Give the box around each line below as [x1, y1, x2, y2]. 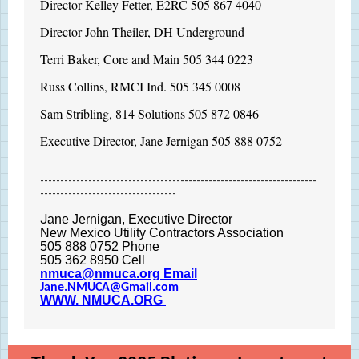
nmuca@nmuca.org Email [40, 267, 197, 280]
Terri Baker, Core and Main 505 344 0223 [40, 50, 253, 67]
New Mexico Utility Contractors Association [40, 226, 287, 240]
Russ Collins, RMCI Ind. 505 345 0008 [40, 78, 240, 95]
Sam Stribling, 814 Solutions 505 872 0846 [40, 105, 259, 122]
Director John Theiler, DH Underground [40, 23, 244, 40]
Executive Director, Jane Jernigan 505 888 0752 [40, 132, 282, 149]
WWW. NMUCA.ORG [40, 293, 166, 307]
